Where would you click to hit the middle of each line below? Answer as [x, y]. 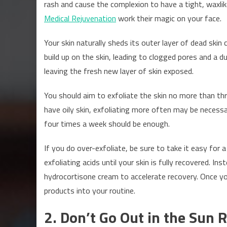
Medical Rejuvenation [80, 18]
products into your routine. [90, 191]
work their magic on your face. [169, 18]
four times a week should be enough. [107, 124]
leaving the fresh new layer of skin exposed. [119, 71]
